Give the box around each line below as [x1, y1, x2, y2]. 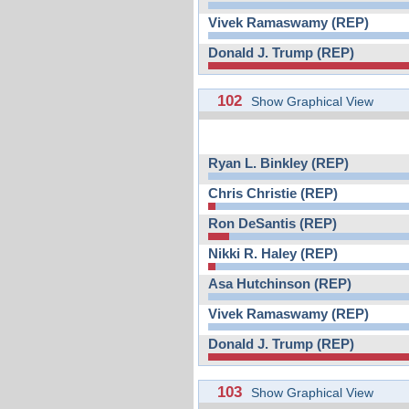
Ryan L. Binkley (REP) [208, 155, 349, 171]
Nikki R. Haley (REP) [208, 246, 338, 261]
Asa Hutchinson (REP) [208, 276, 351, 291]
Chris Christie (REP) [208, 185, 338, 201]
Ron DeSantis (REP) [208, 215, 337, 231]
